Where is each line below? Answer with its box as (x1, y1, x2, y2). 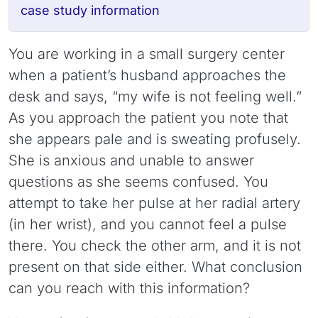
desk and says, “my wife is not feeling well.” (9, 88, 302, 106)
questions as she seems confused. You (9, 173, 268, 191)
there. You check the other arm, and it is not (9, 237, 301, 255)
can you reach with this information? (9, 280, 250, 297)
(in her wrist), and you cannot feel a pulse (9, 216, 287, 234)
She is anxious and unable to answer (9, 152, 254, 170)
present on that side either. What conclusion (9, 258, 302, 276)
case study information (21, 3, 160, 18)
